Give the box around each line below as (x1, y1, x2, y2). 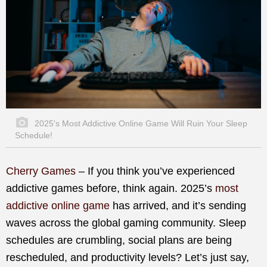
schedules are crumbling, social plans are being (6, 234, 232, 246)
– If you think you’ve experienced (76, 164, 235, 177)
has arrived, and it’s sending (110, 199, 246, 212)
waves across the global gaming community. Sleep (6, 216, 246, 229)
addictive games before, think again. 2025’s (6, 182, 215, 194)
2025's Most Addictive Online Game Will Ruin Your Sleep (32, 118, 247, 128)
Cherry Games (6, 164, 76, 177)
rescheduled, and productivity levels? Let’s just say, (6, 251, 249, 263)
